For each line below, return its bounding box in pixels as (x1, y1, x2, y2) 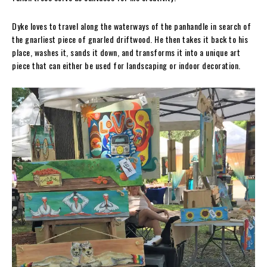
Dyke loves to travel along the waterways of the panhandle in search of (12, 19, 251, 32)
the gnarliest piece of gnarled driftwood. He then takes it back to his (12, 32, 248, 45)
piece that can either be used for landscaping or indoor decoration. (12, 58, 241, 72)
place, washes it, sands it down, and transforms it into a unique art (12, 45, 240, 58)
